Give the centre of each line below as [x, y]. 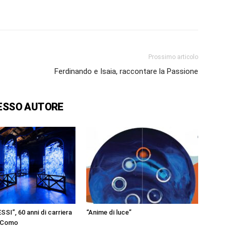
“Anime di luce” [109, 213]
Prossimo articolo [173, 57]
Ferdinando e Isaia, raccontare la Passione [126, 72]
